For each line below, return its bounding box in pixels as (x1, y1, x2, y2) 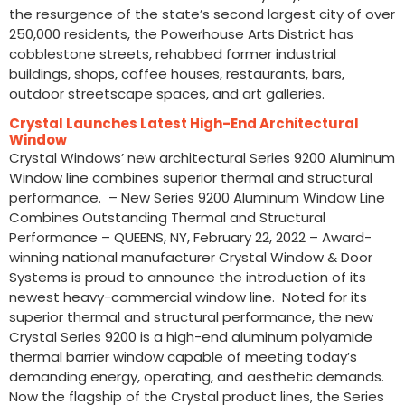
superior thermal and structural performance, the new (9, 307, 373, 327)
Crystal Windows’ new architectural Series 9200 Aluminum (9, 148, 395, 168)
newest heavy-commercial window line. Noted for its (9, 287, 367, 307)
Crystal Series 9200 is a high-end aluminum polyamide (9, 327, 372, 347)
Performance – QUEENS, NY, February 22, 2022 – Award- (9, 228, 372, 248)
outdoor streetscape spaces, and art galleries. (9, 83, 325, 103)
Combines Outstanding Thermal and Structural (9, 208, 325, 228)
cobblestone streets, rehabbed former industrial (9, 43, 336, 63)
